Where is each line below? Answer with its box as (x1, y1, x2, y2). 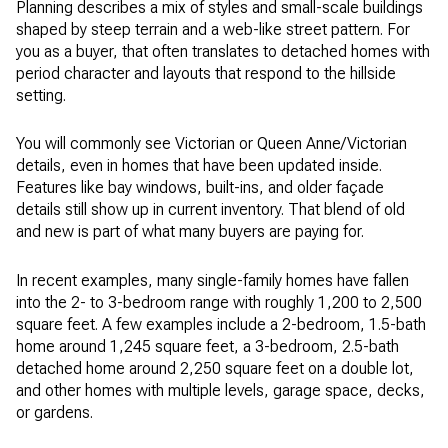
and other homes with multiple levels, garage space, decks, (16, 381, 425, 401)
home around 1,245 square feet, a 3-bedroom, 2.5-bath (16, 337, 399, 357)
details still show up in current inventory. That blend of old (16, 200, 405, 220)
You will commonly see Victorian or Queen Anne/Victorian (16, 134, 407, 154)
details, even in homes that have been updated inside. (16, 156, 382, 176)
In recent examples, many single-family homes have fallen (16, 271, 409, 291)
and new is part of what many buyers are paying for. (16, 222, 364, 242)
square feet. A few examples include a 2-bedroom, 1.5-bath (16, 315, 426, 335)
